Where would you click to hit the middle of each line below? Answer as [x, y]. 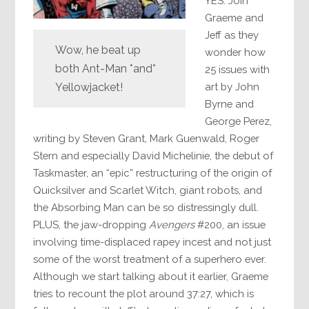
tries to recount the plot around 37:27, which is [144, 294]
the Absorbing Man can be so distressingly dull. [146, 208]
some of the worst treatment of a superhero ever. [150, 259]
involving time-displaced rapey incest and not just [152, 242]
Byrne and [230, 104]
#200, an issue [230, 225]
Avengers [172, 225]
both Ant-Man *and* [106, 69]
